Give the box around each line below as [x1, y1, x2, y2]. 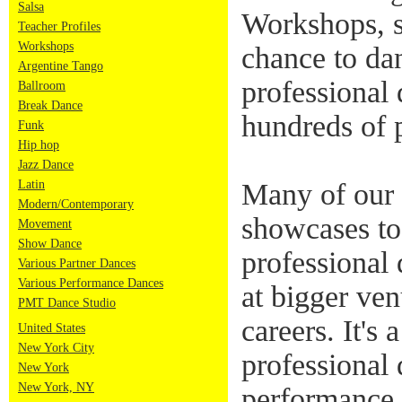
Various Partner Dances [18, 257, 135, 270]
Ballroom [18, 79, 66, 92]
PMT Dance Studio [18, 296, 116, 310]
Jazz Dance [18, 158, 74, 171]
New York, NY [18, 380, 94, 394]
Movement [18, 217, 72, 231]
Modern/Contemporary [18, 197, 134, 211]
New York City [18, 341, 94, 354]
